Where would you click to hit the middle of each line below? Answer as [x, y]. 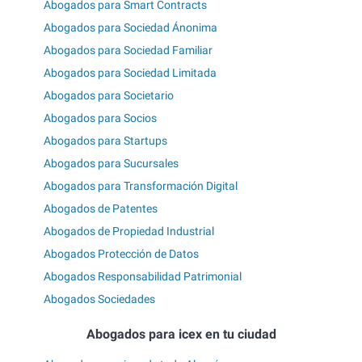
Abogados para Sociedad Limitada [130, 72]
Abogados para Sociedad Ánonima [130, 27]
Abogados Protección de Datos [121, 253]
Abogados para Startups [105, 140]
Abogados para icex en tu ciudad [181, 335]
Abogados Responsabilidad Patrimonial [143, 276]
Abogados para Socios [100, 118]
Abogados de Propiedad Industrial [129, 231]
